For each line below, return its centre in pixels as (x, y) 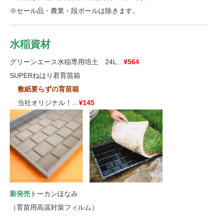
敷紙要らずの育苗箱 (48, 89)
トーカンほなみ (54, 194)
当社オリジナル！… (48, 103)
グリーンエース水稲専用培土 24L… (67, 62)
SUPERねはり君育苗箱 (45, 75)
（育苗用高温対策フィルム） (54, 207)
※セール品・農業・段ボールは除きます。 (74, 11)
